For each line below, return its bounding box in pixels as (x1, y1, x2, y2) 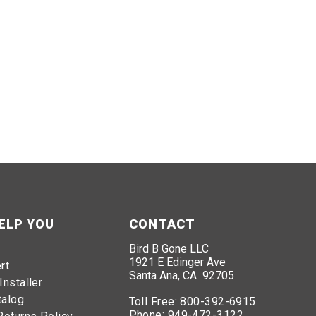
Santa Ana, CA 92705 (128, 269, 234, 282)
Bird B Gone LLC (128, 242, 209, 255)
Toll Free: (128, 295, 181, 308)
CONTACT (128, 217, 195, 231)
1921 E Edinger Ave (128, 255, 226, 269)
